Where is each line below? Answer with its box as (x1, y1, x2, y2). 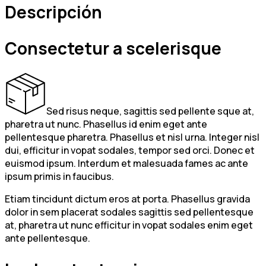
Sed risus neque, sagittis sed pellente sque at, (46, 104, 254, 118)
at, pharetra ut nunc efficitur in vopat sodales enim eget (5, 218, 253, 232)
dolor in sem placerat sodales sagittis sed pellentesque (5, 205, 254, 218)
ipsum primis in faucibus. (5, 169, 114, 183)
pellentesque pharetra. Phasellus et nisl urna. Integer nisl (5, 130, 259, 144)
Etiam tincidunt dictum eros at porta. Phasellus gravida (5, 192, 250, 205)
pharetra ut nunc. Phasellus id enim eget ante (5, 117, 207, 131)
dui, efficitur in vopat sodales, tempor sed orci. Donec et (5, 143, 255, 157)
